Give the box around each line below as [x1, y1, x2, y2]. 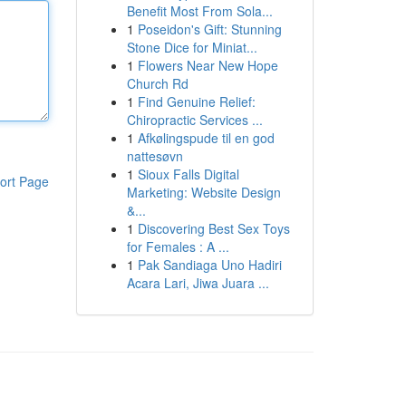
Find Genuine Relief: [137, 92, 256, 111]
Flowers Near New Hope [137, 56, 278, 74]
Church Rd [126, 74, 188, 92]
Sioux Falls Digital [137, 165, 239, 183]
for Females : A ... [126, 237, 229, 256]
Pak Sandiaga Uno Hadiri [137, 256, 282, 274]
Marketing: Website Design [126, 183, 281, 201]
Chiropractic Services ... [126, 111, 263, 129]
